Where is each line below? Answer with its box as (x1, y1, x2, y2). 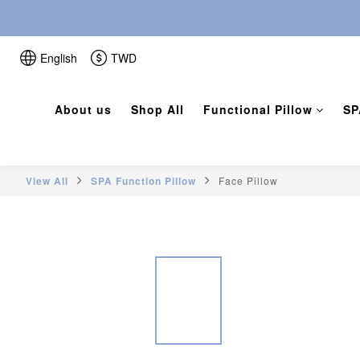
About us (54, 101, 112, 118)
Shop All (130, 101, 184, 118)
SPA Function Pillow (91, 174, 196, 189)
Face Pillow (219, 174, 278, 188)
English (40, 50, 77, 66)
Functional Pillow (202, 101, 313, 118)
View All (26, 174, 68, 189)
